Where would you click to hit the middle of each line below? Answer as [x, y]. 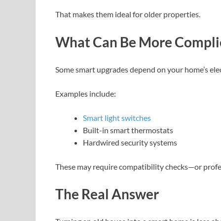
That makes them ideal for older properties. [128, 14]
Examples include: [86, 93]
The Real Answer [107, 194]
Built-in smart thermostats [128, 130]
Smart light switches [117, 117]
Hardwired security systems [130, 142]
